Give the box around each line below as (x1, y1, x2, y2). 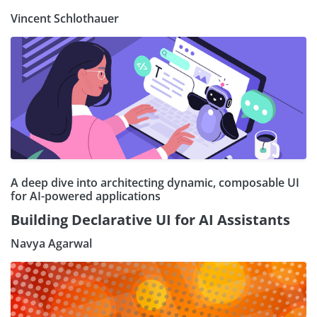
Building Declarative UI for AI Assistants (11, 209, 290, 229)
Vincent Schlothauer (11, 10, 119, 26)
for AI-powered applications (11, 188, 161, 204)
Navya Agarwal (11, 235, 92, 251)
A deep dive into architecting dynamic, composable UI (11, 174, 299, 190)
